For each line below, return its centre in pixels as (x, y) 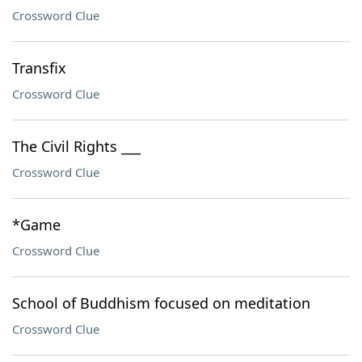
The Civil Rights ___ (76, 146)
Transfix (39, 68)
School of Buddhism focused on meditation (161, 303)
